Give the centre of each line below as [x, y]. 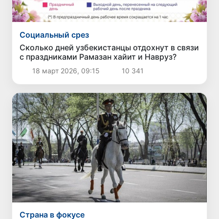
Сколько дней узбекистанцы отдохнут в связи [109, 47]
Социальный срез [55, 34]
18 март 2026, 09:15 [66, 70]
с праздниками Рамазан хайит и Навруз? [98, 56]
